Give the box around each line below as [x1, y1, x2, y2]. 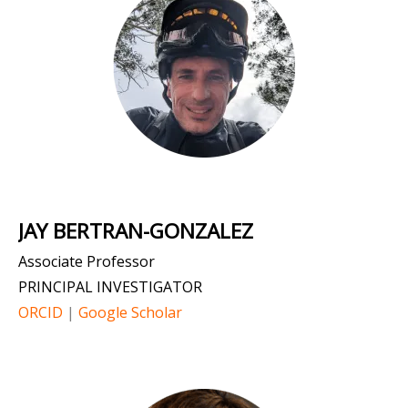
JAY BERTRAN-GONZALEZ [18, 217, 253, 245]
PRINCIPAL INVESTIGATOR [18, 277, 202, 297]
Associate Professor [18, 251, 155, 271]
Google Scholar [78, 302, 182, 322]
